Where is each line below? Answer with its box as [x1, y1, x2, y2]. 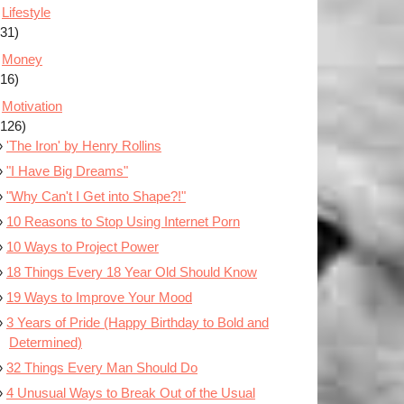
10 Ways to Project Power [6, 239, 159, 255]
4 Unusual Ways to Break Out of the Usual [6, 385, 255, 401]
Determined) [9, 335, 82, 351]
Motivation [2, 98, 62, 115]
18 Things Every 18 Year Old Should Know [6, 264, 257, 280]
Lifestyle [2, 5, 50, 21]
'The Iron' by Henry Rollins [6, 138, 161, 154]
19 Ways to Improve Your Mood [6, 289, 192, 306]
